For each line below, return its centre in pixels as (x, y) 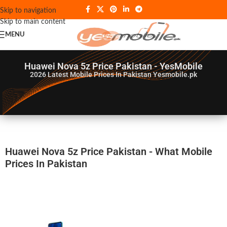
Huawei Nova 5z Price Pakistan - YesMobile (113, 66)
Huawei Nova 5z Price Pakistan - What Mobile (109, 152)
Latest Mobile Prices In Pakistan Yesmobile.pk (122, 74)
